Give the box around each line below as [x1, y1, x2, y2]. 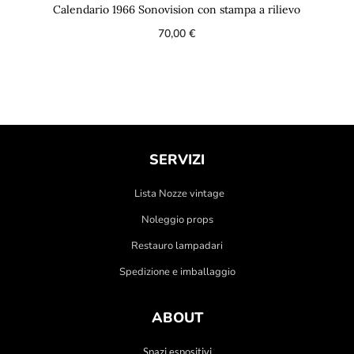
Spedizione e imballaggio [119, 264, 235, 279]
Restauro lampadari [131, 238, 223, 253]
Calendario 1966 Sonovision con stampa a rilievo [53, 2, 301, 17]
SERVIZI [149, 149, 205, 169]
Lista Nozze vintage [134, 186, 224, 201]
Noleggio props [141, 212, 213, 227]
